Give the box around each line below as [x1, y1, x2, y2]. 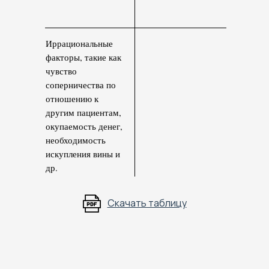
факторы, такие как [46, 51, 121, 64]
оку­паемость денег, [46, 120, 122, 133]
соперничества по [46, 79, 116, 91]
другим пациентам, [46, 106, 121, 119]
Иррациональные [46, 37, 113, 50]
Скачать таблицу [107, 196, 187, 210]
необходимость [46, 134, 106, 147]
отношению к [46, 92, 98, 105]
